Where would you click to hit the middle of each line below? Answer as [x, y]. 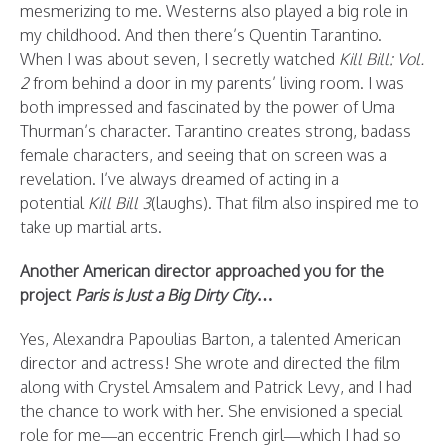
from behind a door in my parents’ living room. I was [216, 83]
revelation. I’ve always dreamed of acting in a [179, 179]
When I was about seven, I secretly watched [179, 59]
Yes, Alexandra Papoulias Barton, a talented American [210, 339]
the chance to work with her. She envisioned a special [211, 411]
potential [54, 203]
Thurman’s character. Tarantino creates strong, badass [215, 131]
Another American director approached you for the [202, 271]
